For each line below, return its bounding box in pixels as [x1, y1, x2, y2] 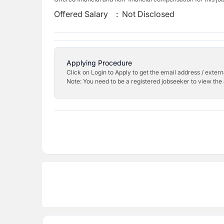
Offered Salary [54, 9, 108, 19]
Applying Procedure [66, 58, 132, 67]
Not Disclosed [122, 9, 175, 19]
